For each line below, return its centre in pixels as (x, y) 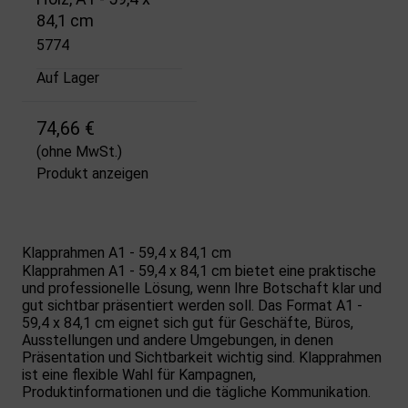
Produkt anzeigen (92, 173)
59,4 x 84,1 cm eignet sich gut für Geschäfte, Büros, (188, 322)
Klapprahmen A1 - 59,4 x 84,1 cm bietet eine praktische (199, 270)
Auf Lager (68, 77)
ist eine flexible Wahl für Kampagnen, (139, 374)
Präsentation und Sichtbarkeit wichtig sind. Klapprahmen (202, 357)
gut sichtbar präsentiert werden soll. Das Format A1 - (192, 305)
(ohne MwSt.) (79, 151)
